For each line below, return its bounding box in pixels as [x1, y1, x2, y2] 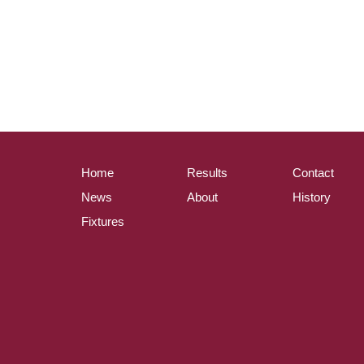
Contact [292, 165, 334, 180]
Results [187, 165, 227, 180]
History [292, 189, 331, 204]
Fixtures [81, 214, 124, 228]
